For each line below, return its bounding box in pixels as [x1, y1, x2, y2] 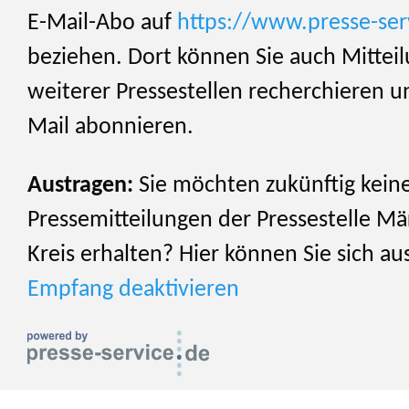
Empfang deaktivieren [27, 278, 239, 301]
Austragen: [27, 173, 133, 197]
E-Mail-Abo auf [27, 12, 177, 36]
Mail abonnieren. [27, 116, 194, 140]
